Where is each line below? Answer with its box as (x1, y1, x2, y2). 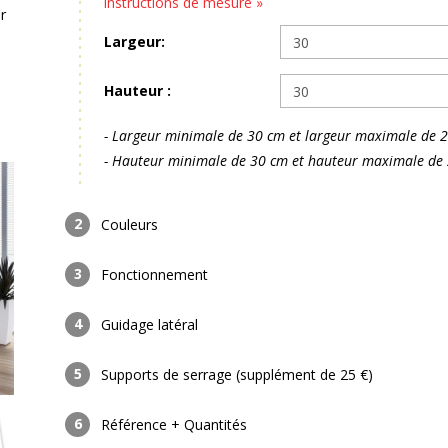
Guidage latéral (101, 315, 198, 334)
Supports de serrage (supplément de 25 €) (101, 365, 373, 384)
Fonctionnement (101, 265, 208, 284)
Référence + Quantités (101, 415, 247, 434)
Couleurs (101, 215, 158, 234)
